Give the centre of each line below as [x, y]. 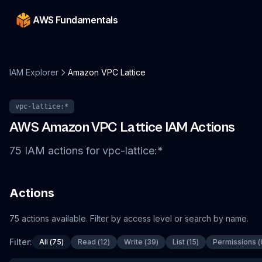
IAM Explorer [34, 72]
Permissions [235, 242]
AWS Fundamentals [75, 20]
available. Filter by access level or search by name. [149, 218]
